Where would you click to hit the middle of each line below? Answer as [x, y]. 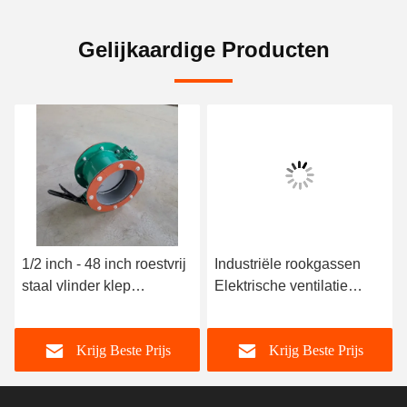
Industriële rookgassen [288, 264]
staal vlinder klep [76, 286]
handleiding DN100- [87, 308]
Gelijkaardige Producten [203, 50]
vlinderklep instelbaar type [299, 308]
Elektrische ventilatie [281, 286]
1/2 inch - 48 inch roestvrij [104, 264]
